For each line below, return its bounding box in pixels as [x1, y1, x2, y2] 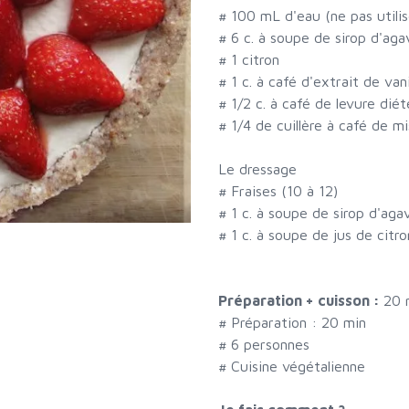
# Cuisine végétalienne [218, 358, 365, 375]
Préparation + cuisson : [218, 292, 383, 309]
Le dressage [218, 161, 297, 178]
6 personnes [231, 336, 309, 353]
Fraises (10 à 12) [231, 183, 338, 200]
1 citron [231, 51, 279, 68]
